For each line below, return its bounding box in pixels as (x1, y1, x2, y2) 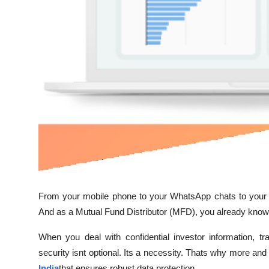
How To (9, 34, 44, 46)
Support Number (9, 63, 85, 75)
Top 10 (9, 4, 40, 16)
